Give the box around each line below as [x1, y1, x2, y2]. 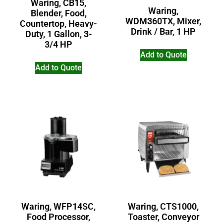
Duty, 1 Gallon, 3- [25, 29, 92, 40]
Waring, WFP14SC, [21, 201, 96, 212]
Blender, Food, [30, 8, 87, 19]
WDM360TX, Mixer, [125, 16, 202, 27]
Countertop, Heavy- [20, 18, 98, 29]
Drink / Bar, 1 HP [131, 26, 196, 37]
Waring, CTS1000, [128, 201, 199, 212]
